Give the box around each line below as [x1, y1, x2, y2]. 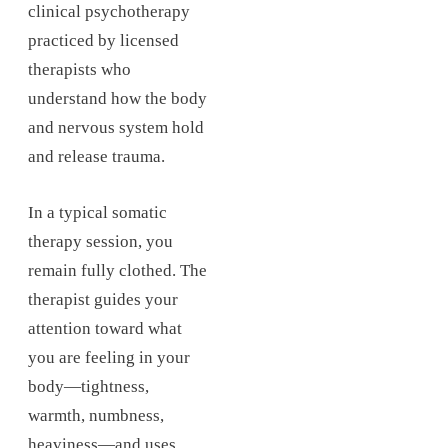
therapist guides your [28, 290, 178, 310]
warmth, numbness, [28, 406, 164, 426]
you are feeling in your [28, 348, 190, 368]
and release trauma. [28, 147, 165, 167]
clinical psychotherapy [28, 2, 190, 22]
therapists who [28, 60, 131, 80]
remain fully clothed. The [28, 261, 207, 281]
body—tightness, [28, 377, 149, 397]
